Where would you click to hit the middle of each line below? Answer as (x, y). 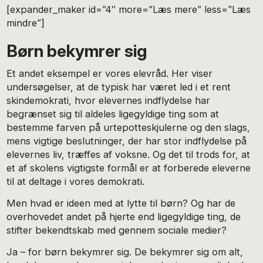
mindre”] (26, 23)
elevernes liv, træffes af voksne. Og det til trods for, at (129, 155)
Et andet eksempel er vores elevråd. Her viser (110, 74)
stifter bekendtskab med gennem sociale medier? (117, 230)
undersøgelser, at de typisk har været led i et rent (119, 87)
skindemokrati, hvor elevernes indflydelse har (109, 101)
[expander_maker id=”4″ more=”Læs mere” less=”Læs (129, 10)
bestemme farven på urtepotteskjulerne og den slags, (129, 128)
